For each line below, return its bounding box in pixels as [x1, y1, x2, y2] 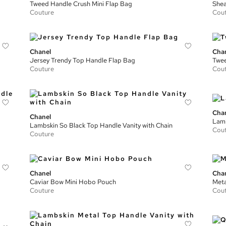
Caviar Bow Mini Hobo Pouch [30, 178, 117, 186]
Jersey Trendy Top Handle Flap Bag [30, 56, 136, 65]
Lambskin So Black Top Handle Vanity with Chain [30, 121, 173, 130]
